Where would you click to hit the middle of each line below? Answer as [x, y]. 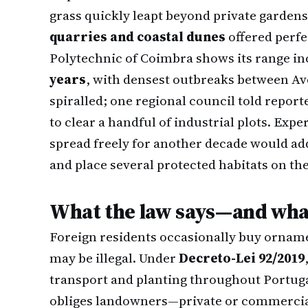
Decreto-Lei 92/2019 [242, 258]
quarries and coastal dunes [137, 36]
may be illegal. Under [114, 258]
